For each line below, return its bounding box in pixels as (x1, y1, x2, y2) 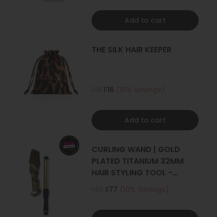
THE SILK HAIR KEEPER (91, 44, 171, 56)
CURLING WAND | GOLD (91, 144, 180, 155)
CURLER (91, 179, 121, 190)
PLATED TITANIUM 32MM (91, 155, 184, 167)
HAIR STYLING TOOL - (91, 167, 172, 179)
